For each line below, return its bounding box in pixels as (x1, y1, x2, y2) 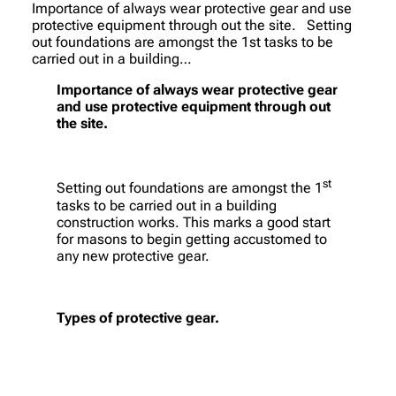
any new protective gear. (57, 247, 209, 264)
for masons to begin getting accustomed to (57, 230, 327, 247)
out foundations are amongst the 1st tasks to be (32, 34, 333, 51)
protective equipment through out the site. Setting (32, 17, 352, 34)
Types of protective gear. (57, 308, 219, 326)
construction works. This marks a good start (57, 213, 331, 231)
